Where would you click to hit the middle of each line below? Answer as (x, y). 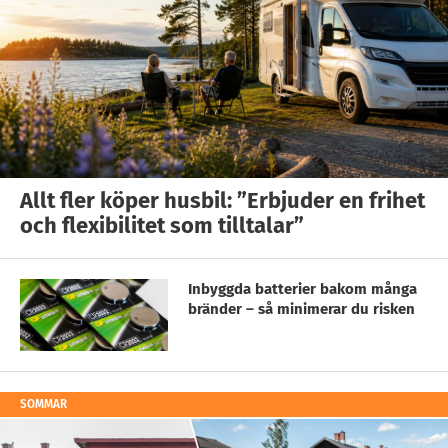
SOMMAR (43, 403)
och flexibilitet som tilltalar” (162, 226)
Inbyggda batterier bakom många (302, 289)
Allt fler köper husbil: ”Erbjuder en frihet (222, 201)
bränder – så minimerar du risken (301, 309)
